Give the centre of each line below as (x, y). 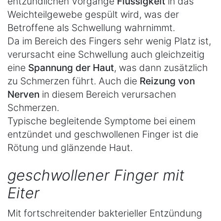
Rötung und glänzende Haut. (70, 148)
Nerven (23, 94)
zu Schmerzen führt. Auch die (74, 81)
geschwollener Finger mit (96, 175)
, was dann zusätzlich (161, 68)
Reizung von (167, 81)
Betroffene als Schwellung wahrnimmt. (91, 28)
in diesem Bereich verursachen (108, 94)
